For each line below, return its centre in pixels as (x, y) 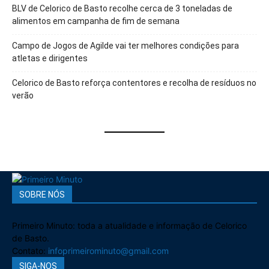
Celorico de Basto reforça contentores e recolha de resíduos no (134, 83)
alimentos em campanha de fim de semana (96, 21)
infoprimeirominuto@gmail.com (108, 250)
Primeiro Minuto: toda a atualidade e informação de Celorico (129, 225)
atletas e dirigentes (50, 58)
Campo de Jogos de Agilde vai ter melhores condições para (125, 45)
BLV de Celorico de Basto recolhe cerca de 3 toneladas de (122, 8)
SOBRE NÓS (42, 194)
